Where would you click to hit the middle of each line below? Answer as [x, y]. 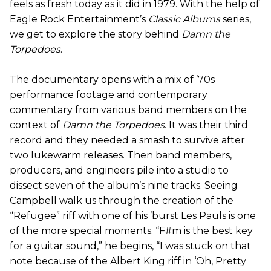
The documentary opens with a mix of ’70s [112, 80]
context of [36, 125]
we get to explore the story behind [96, 34]
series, [236, 19]
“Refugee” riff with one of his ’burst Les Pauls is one [133, 216]
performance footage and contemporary [109, 95]
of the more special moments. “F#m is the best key [131, 231]
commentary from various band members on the [128, 110]
